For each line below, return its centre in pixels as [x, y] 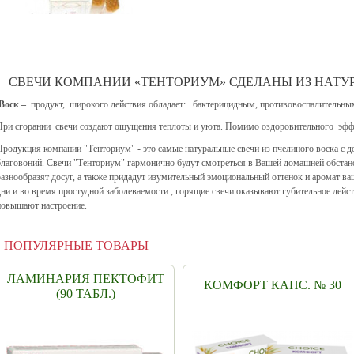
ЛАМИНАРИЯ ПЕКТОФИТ [85, 279]
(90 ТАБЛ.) [85, 294]
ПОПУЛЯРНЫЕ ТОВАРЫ [76, 245]
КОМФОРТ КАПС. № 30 [273, 285]
